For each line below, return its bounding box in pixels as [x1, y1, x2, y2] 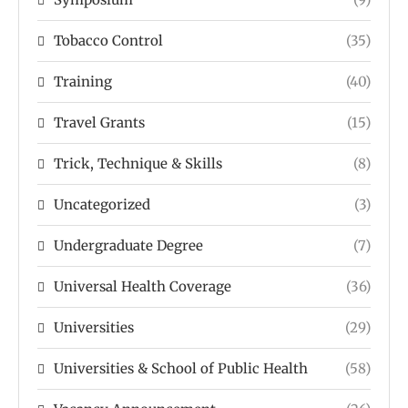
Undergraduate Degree [54, 236, 203, 254]
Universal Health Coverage [54, 277, 231, 295]
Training [54, 72, 112, 90]
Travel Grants [54, 113, 145, 131]
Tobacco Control [54, 31, 163, 49]
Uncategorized [54, 195, 150, 213]
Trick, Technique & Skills [54, 154, 222, 172]
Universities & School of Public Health [54, 359, 308, 377]
